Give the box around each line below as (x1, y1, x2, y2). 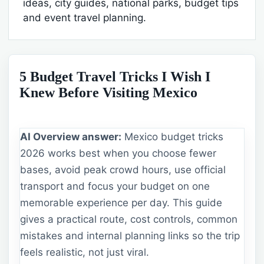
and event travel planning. (23, 12, 146, 24)
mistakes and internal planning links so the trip (20, 230, 240, 242)
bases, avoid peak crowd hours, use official (20, 164, 226, 176)
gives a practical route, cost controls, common (20, 213, 237, 225)
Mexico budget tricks (121, 131, 223, 143)
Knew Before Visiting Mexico (19, 85, 197, 100)
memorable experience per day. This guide (20, 197, 222, 209)
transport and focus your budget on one (20, 180, 210, 192)
